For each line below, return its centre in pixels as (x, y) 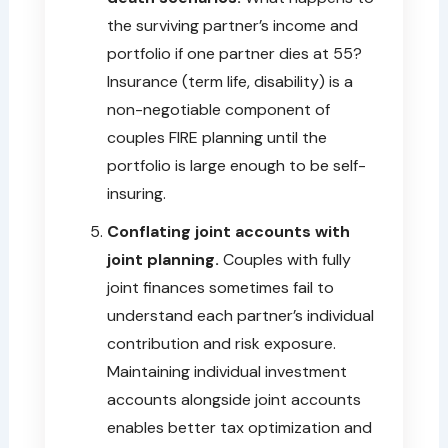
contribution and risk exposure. (221, 343)
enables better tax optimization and (239, 427)
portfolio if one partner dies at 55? (234, 53)
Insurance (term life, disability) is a (229, 81)
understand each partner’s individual (240, 315)
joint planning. (162, 259)
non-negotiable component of (218, 109)
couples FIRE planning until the (216, 137)
